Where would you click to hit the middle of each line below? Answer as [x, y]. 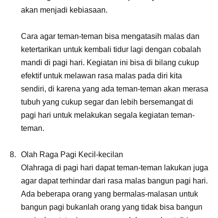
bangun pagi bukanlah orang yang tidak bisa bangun [112, 207]
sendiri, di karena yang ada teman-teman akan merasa [115, 89]
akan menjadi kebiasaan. [64, 10]
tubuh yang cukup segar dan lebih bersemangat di [107, 102]
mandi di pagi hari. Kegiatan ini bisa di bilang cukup [110, 62]
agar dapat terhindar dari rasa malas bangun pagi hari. [114, 181]
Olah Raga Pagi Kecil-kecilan [72, 154]
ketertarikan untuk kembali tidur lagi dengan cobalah [111, 49]
